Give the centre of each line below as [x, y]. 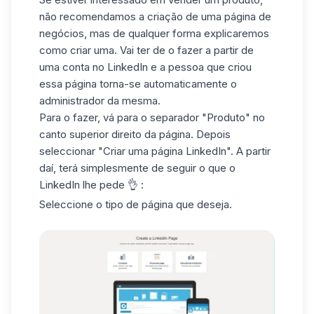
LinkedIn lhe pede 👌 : [91, 185]
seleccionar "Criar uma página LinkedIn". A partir [155, 151]
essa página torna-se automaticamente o [138, 84]
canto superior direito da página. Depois [135, 135]
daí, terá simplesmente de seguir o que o [137, 168]
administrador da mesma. [100, 101]
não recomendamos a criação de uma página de [155, 17]
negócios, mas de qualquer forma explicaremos [154, 34]
